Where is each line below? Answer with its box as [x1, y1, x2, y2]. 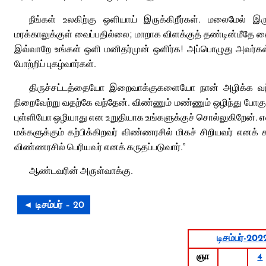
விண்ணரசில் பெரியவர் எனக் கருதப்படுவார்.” [14, 140, 186, 153]
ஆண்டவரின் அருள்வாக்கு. [29, 163, 133, 177]
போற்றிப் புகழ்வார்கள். [14, 56, 96, 70]
